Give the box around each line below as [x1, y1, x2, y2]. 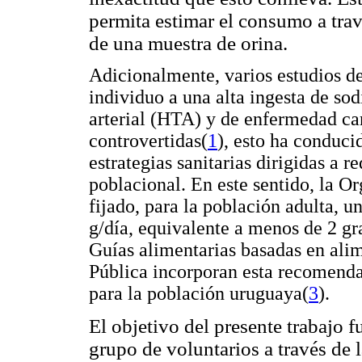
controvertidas [89, 130, 201, 152]
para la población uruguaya [89, 283, 302, 305]
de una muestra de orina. [89, 32, 288, 54]
